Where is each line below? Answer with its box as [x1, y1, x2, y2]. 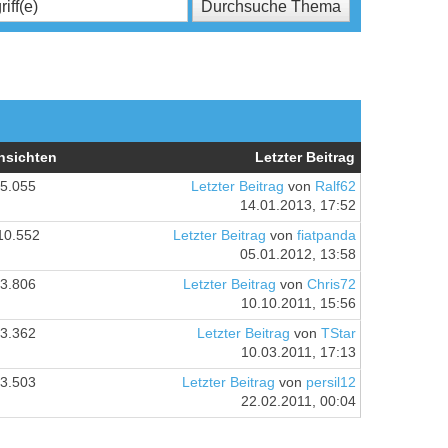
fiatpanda [296, 227, 356, 243]
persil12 [305, 374, 356, 390]
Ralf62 [314, 178, 356, 194]
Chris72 [306, 276, 356, 292]
